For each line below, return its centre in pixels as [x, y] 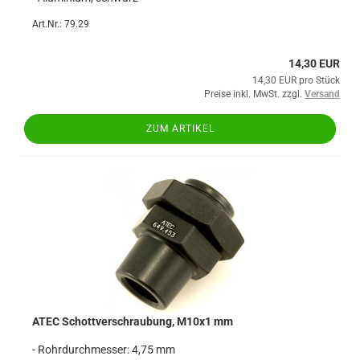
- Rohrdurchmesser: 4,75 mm [104, 350]
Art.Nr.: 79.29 [61, 24]
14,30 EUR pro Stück [296, 80]
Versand [322, 94]
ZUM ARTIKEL [180, 129]
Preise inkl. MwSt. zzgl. [254, 94]
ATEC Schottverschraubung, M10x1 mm [133, 321]
